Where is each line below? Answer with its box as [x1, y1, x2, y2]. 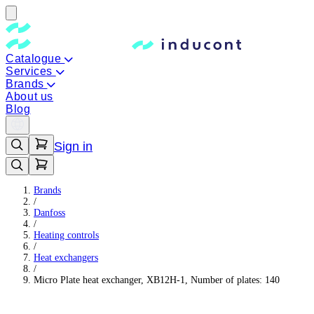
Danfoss [34, 207, 65, 218]
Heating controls [34, 230, 99, 240]
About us [6, 90, 54, 102]
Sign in [54, 139, 93, 153]
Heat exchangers [34, 252, 98, 263]
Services [6, 65, 56, 77]
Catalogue [6, 53, 65, 64]
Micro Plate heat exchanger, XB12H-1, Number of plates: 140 [34, 275, 280, 285]
